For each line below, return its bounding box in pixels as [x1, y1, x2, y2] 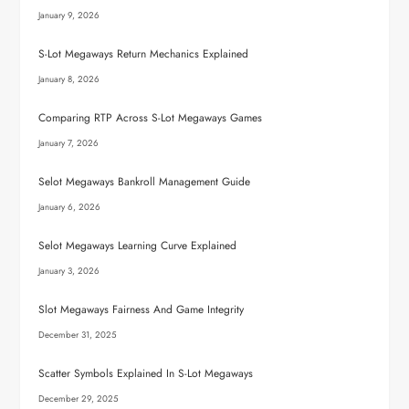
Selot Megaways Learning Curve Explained [38, 237, 237, 254]
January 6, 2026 [38, 201, 101, 214]
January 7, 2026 [38, 137, 100, 150]
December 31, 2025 [38, 329, 118, 341]
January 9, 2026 [38, 9, 100, 22]
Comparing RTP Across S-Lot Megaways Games [38, 110, 263, 126]
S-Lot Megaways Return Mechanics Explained [38, 46, 249, 62]
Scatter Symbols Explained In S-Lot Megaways [38, 365, 254, 382]
